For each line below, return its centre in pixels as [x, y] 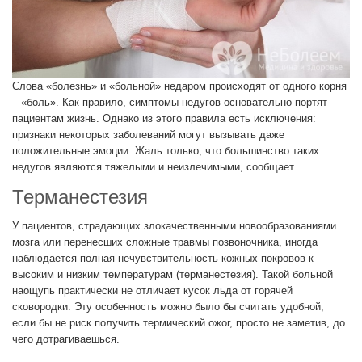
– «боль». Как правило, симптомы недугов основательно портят [170, 103]
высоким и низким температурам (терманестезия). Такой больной [173, 275]
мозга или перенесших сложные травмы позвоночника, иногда [165, 242]
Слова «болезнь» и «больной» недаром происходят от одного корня [179, 86]
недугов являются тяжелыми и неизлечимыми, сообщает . [156, 167]
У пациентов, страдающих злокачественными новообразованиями [174, 226]
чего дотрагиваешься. [66, 339]
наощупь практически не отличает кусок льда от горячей [152, 291]
